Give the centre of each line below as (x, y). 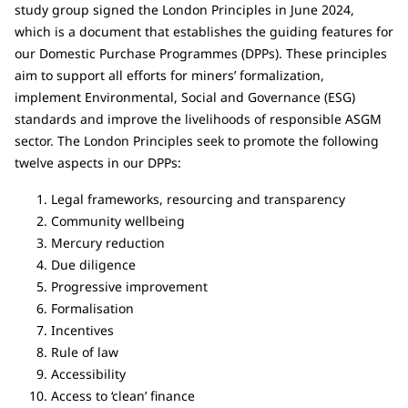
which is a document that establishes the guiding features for (204, 31)
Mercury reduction (108, 242)
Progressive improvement (129, 286)
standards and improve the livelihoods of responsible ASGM (198, 118)
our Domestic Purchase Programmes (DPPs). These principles (201, 53)
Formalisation (92, 308)
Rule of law (85, 352)
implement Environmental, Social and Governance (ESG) (185, 97)
